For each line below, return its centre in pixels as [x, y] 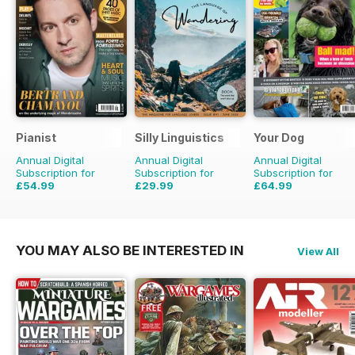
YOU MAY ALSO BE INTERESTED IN [130, 251]
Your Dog [279, 138]
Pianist [36, 138]
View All [318, 252]
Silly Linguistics [179, 138]
